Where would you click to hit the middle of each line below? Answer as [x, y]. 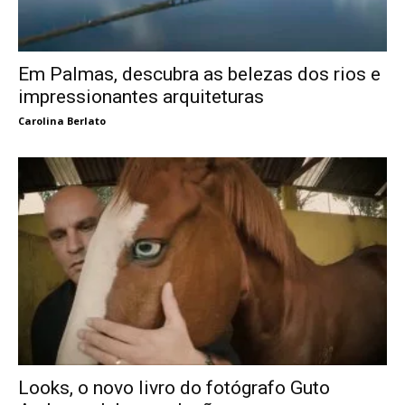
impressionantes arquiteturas [141, 96]
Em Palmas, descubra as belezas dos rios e [199, 74]
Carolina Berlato [62, 120]
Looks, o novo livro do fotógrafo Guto [174, 387]
